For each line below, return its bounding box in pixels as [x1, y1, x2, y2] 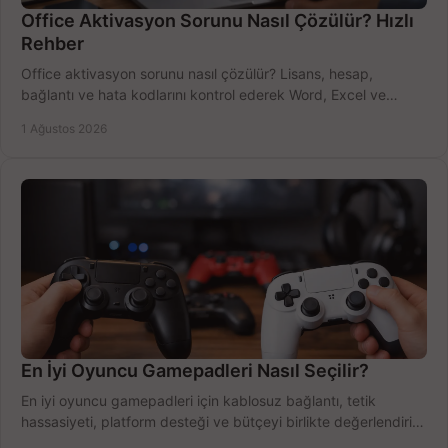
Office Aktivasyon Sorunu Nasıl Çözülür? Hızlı [21, 10, 414, 32]
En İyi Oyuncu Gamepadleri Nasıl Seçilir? [21, 360, 369, 382]
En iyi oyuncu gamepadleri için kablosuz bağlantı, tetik [21, 392, 376, 410]
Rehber [21, 33, 84, 55]
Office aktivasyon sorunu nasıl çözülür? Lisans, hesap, [21, 65, 373, 83]
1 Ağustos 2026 [21, 121, 107, 137]
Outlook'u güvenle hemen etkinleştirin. [21, 107, 269, 125]
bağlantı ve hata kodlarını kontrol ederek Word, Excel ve [21, 86, 386, 104]
